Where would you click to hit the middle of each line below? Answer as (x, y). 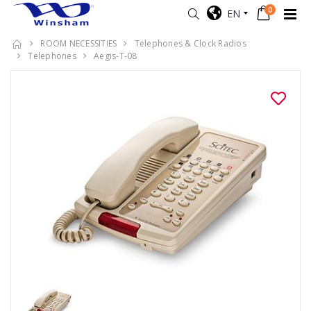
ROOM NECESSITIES (79, 43)
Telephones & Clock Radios (190, 43)
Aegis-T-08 (116, 56)
